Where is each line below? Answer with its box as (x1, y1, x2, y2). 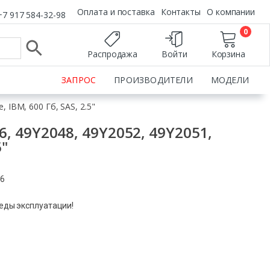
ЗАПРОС (61, 74, 96, 86)
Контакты (160, 6, 201, 17)
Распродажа (87, 48, 138, 60)
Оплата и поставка (77, 6, 155, 17)
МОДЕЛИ (210, 74, 249, 86)
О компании (207, 6, 255, 17)
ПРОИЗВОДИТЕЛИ (114, 74, 193, 86)
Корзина (211, 48, 245, 60)
